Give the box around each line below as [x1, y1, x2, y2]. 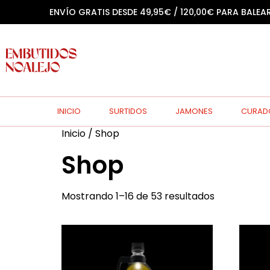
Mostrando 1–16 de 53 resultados [61, 189, 215, 203]
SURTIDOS [109, 105, 148, 117]
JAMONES [175, 105, 213, 117]
